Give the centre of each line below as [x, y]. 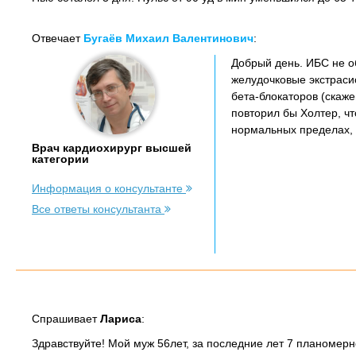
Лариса [121, 319]
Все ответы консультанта [98, 209]
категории [60, 159]
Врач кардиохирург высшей [112, 148]
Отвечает [58, 38]
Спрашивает [66, 319]
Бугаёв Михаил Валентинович [168, 38]
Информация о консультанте [109, 188]
